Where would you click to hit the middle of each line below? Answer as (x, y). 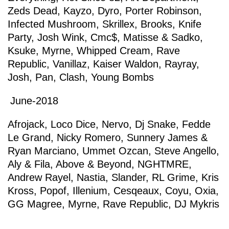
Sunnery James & (167, 138)
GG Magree (35, 204)
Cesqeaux (136, 191)
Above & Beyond (94, 164)
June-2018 (34, 101)
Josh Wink (61, 37)
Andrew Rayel (39, 177)
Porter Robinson (162, 11)
